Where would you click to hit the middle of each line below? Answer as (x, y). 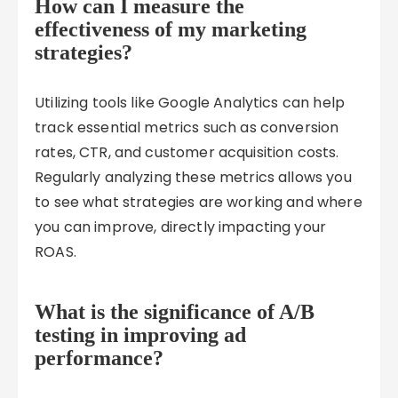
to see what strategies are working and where (199, 202)
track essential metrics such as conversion (187, 127)
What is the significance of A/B (175, 312)
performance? (99, 358)
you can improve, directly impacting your (181, 227)
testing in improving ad (141, 335)
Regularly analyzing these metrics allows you (193, 177)
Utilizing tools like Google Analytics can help (190, 103)
